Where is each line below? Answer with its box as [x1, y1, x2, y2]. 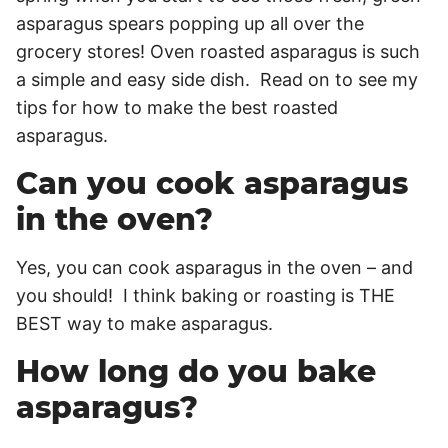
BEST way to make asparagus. [16, 313, 273, 334]
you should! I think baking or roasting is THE [16, 285, 395, 306]
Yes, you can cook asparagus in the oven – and [16, 257, 413, 278]
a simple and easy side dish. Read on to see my [16, 69, 418, 90]
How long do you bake [16, 353, 376, 390]
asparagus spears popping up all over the [16, 13, 364, 34]
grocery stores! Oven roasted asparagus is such [16, 41, 420, 62]
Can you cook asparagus [16, 165, 408, 202]
